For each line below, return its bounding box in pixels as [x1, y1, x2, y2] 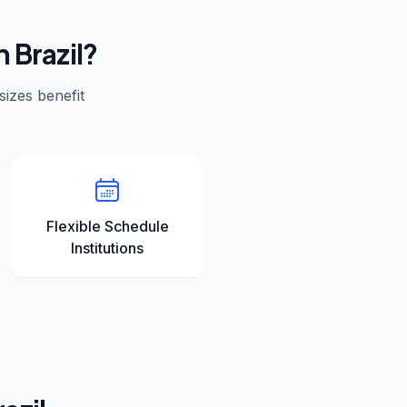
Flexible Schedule [45, 217, 169, 235]
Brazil [14, 36, 83, 71]
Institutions [71, 239, 144, 257]
